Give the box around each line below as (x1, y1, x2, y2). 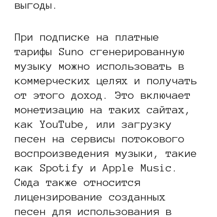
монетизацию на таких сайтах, (15, 104, 191, 116)
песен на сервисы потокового (15, 133, 185, 145)
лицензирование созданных (15, 191, 166, 203)
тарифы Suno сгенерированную (15, 46, 185, 58)
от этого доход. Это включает (15, 89, 191, 101)
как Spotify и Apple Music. (15, 162, 178, 174)
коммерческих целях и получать (15, 75, 197, 87)
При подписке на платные (15, 31, 159, 43)
